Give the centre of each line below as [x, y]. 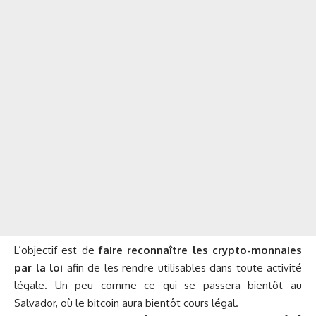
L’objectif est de [56, 250]
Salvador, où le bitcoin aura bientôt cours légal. [126, 303]
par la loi [38, 268]
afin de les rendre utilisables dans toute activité [182, 268]
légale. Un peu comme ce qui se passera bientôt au [158, 286]
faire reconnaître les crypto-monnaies [200, 250]
